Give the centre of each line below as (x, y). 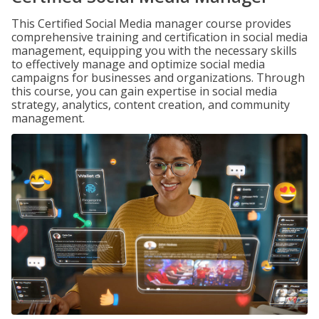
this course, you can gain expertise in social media (144, 91)
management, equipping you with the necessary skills (154, 51)
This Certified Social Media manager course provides (151, 23)
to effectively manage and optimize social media (138, 64)
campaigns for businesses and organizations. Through (158, 78)
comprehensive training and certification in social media (159, 37)
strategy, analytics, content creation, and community (151, 105)
